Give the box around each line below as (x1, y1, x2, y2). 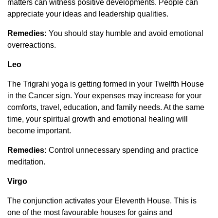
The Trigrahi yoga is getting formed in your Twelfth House (7, 79, 204, 88)
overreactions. (7, 40, 56, 49)
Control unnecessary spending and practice (47, 145, 199, 154)
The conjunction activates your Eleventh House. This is (7, 196, 197, 205)
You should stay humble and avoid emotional (47, 29, 203, 37)
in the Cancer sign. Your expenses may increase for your (7, 91, 201, 100)
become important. (7, 126, 71, 135)
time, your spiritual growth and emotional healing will (7, 114, 188, 123)
